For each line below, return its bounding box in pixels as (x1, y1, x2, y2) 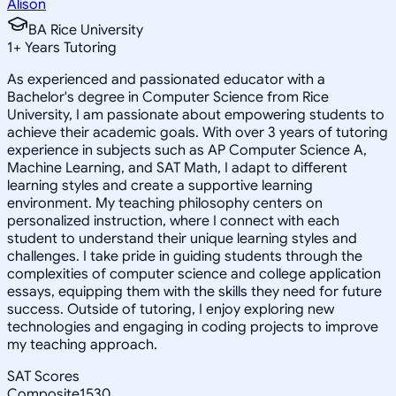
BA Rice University (28, 20, 143, 39)
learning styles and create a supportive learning (7, 176, 313, 194)
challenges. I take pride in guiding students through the (7, 247, 362, 265)
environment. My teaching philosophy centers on (7, 194, 323, 212)
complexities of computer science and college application (7, 264, 381, 283)
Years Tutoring (21, 38, 117, 57)
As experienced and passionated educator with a (7, 70, 325, 88)
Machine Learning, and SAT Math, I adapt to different (7, 158, 347, 177)
